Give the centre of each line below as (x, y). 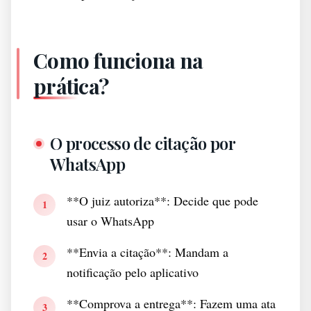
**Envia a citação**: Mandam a (148, 252)
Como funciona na (118, 60)
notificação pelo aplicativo (133, 272)
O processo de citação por (142, 143)
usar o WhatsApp (110, 221)
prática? (71, 86)
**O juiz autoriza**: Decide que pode (162, 201)
